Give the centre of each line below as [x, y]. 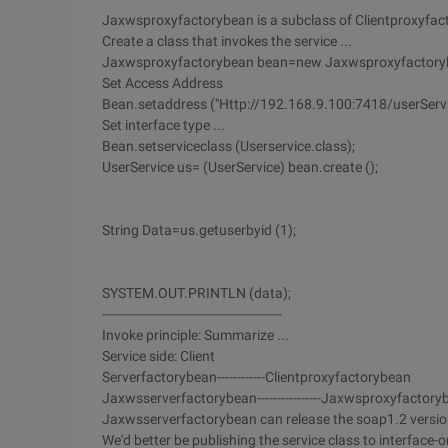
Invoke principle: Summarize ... [195, 335]
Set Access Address [162, 83]
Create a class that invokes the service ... [227, 41]
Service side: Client [158, 356]
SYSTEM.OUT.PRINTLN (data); [196, 293]
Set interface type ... [163, 125]
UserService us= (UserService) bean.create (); [240, 167]
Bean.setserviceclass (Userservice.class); [228, 146]
